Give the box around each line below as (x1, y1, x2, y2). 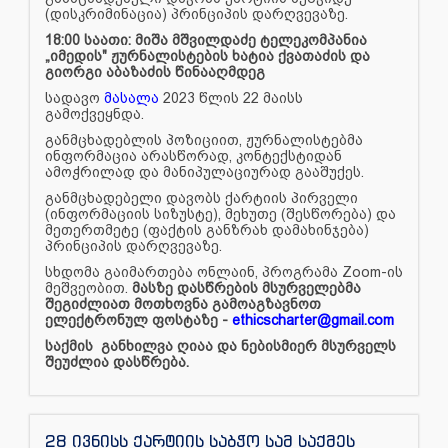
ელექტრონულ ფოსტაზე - (45, 311, 232, 328)
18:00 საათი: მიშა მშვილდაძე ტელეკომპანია (45, 31, 367, 48)
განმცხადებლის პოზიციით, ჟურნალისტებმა (45, 131, 363, 148)
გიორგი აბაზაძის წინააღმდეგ (45, 63, 269, 80)
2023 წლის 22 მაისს (159, 89, 303, 106)
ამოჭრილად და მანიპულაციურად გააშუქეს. (45, 163, 368, 180)
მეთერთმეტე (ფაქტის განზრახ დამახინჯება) (45, 221, 369, 238)
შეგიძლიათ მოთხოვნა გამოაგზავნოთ (45, 295, 321, 312)
